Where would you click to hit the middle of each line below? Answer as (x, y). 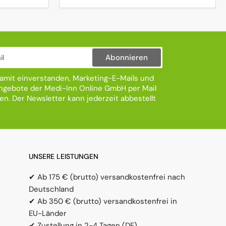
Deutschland (51, 189)
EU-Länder (48, 214)
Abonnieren (127, 58)
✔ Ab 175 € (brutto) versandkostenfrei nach (107, 177)
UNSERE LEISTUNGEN (64, 157)
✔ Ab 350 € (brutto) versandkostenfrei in (103, 202)
